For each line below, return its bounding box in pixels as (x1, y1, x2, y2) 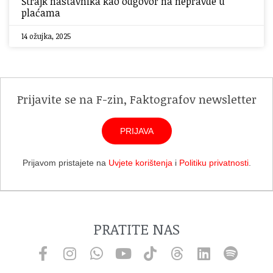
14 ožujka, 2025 (21, 31, 71, 41)
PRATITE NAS (93, 218, 180, 239)
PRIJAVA (119, 126, 154, 136)
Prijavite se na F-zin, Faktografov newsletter (16, 91, 257, 107)
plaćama (21, 6, 60, 19)
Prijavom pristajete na (22, 158, 108, 168)
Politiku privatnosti (179, 158, 249, 168)
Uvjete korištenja (108, 158, 172, 168)
